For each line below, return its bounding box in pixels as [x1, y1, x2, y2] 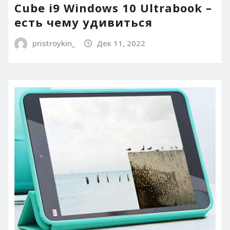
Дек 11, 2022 [97, 38, 146, 49]
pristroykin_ [32, 38, 75, 49]
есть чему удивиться [14, 14, 152, 30]
